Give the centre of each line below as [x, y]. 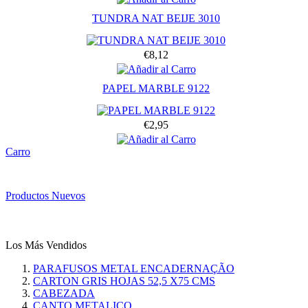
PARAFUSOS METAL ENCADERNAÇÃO [134, 268]
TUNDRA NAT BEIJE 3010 [156, 18]
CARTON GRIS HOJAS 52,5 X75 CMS [124, 280]
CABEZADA [64, 293]
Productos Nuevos [45, 195]
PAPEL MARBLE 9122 [156, 88]
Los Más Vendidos [46, 245]
